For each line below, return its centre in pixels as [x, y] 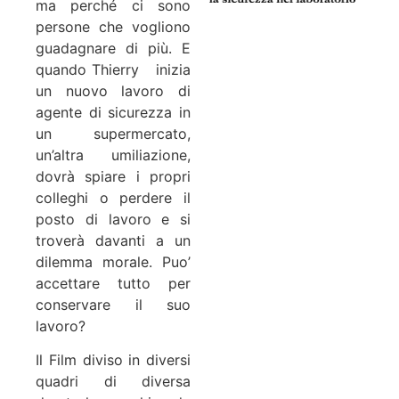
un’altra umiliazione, [113, 155]
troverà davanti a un [113, 240]
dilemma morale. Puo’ [113, 261]
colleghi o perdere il [113, 197]
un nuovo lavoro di [113, 90]
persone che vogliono [113, 26]
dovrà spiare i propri [113, 176]
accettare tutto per [113, 283]
